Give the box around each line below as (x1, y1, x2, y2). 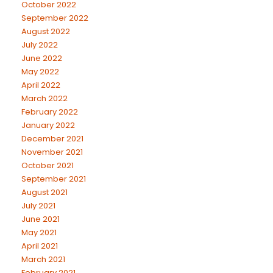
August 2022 (21, 26, 70, 37)
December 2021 (21, 133, 83, 144)
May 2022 (21, 66, 59, 77)
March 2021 (21, 253, 65, 265)
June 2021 (21, 213, 60, 225)
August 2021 (21, 186, 68, 198)
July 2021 (21, 200, 55, 211)
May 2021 (21, 227, 57, 238)
